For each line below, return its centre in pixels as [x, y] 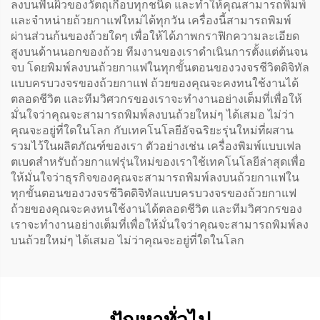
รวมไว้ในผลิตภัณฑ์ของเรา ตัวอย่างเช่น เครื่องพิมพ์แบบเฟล [156, 146]
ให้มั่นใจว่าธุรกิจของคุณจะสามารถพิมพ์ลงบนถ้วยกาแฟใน [155, 177]
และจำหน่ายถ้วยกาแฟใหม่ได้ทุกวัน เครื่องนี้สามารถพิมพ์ [151, 20]
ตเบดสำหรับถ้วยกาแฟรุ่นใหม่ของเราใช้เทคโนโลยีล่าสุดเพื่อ [158, 161]
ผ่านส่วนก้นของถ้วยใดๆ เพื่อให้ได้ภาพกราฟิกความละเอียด [155, 36]
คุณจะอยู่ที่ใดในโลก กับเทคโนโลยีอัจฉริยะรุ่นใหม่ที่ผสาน [152, 130]
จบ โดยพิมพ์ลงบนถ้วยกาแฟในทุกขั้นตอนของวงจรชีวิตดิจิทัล [160, 67]
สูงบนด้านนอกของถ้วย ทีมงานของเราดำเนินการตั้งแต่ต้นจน [159, 51]
